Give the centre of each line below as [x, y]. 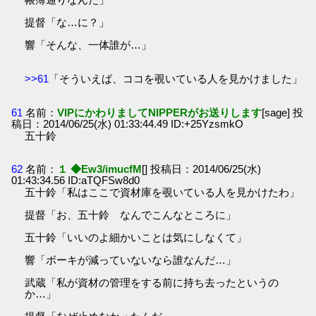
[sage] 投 [283, 112]
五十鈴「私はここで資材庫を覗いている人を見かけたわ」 [163, 192]
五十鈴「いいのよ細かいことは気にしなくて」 [136, 237]
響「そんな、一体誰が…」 [89, 45]
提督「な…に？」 [67, 23]
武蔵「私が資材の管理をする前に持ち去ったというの [152, 282]
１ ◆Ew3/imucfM [100, 169]
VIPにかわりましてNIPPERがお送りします [160, 112]
